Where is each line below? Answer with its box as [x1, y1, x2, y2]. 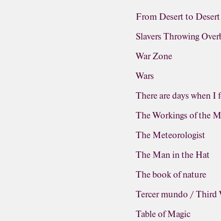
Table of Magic [136, 208, 191, 220]
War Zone [136, 50, 173, 62]
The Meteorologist [136, 129, 206, 141]
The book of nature [136, 169, 207, 181]
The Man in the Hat [136, 149, 210, 161]
